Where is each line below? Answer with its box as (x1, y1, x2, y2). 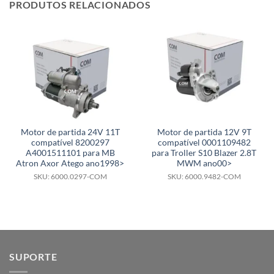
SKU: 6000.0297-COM (33, 172, 107, 181)
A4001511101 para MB (25, 148, 115, 158)
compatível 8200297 (31, 138, 109, 148)
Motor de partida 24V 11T (20, 127, 120, 138)
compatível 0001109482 (157, 138, 251, 148)
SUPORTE (9, 251, 57, 263)
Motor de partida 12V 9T (157, 127, 251, 138)
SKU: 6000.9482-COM (167, 172, 241, 181)
